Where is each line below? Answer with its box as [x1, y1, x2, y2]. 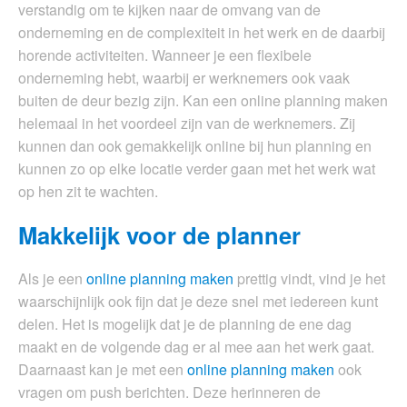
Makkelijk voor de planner [18, 217, 301, 252]
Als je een [18, 268, 86, 290]
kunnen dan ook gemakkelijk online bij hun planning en [18, 135, 372, 157]
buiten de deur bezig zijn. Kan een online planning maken [18, 90, 388, 112]
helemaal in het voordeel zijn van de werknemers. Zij [18, 113, 355, 134]
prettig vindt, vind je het [233, 268, 385, 290]
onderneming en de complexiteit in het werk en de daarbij [18, 22, 385, 44]
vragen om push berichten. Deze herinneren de [18, 382, 321, 403]
